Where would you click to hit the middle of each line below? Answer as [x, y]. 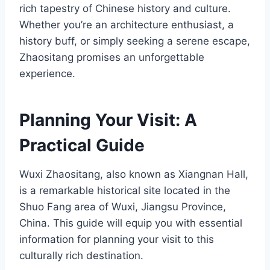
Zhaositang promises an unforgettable [112, 58]
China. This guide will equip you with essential [131, 223]
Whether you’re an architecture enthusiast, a [127, 25]
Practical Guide [82, 146]
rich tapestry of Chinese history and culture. [125, 9]
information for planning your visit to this [117, 240]
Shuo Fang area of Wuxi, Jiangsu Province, [123, 207]
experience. [47, 74]
